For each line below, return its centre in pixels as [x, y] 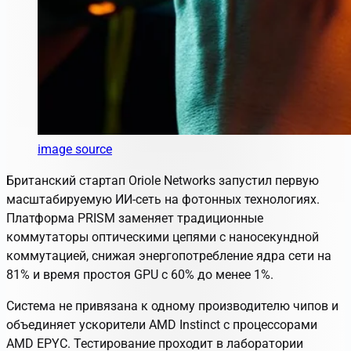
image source [75, 149]
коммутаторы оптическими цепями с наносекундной [163, 237]
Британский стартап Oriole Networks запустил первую [163, 180]
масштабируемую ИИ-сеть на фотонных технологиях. [163, 199]
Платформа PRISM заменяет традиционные [135, 218]
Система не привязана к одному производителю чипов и [172, 306]
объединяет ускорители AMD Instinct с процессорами [162, 324]
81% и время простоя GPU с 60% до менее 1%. [140, 274]
